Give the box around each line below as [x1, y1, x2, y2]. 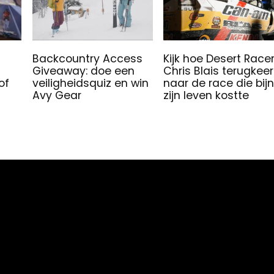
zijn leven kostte [163, 87, 249, 103]
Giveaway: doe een [32, 63, 135, 78]
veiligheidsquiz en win [32, 75, 149, 91]
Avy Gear [32, 87, 81, 103]
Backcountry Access [32, 51, 143, 66]
